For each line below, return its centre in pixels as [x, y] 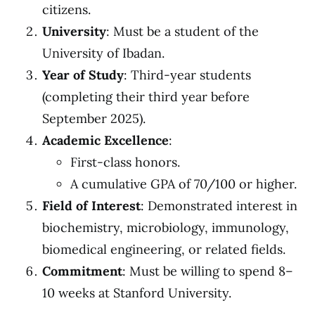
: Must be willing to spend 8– [208, 271]
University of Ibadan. [103, 53]
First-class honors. [125, 162]
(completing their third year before [146, 97]
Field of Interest [91, 206]
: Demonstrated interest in [219, 206]
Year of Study [83, 75]
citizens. [66, 9]
